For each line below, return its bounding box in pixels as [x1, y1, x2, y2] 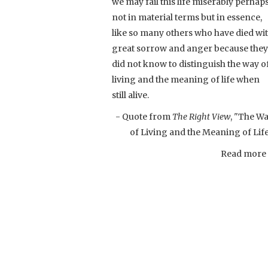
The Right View [172, 111, 230, 122]
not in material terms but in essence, [112, 11, 262, 23]
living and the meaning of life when [112, 74, 260, 85]
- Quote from [115, 111, 172, 122]
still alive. [112, 89, 149, 100]
